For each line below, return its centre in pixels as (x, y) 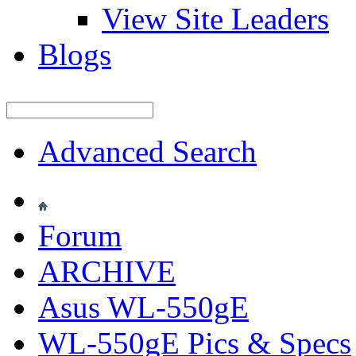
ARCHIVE (107, 271)
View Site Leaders (215, 19)
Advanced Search (147, 151)
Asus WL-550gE (143, 307)
